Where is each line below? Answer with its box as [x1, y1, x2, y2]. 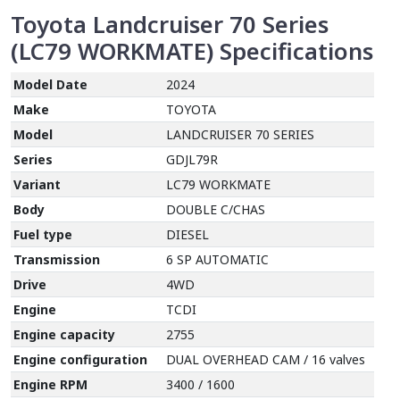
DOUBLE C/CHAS [166, 201, 266, 219]
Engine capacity [13, 326, 116, 344]
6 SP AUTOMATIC [166, 251, 270, 269]
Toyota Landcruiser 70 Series [11, 9, 329, 41]
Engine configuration [13, 351, 148, 369]
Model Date [13, 76, 88, 94]
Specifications [213, 36, 373, 68]
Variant [13, 176, 62, 194]
